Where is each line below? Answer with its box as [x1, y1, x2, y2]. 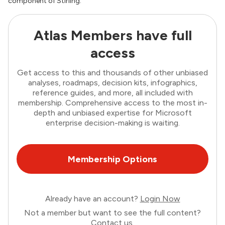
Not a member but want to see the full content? [24, 208, 201, 218]
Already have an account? [45, 194, 140, 204]
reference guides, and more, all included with [32, 87, 193, 97]
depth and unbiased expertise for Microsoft [33, 107, 192, 118]
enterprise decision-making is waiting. [45, 118, 180, 128]
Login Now [140, 194, 180, 204]
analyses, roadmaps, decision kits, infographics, [28, 77, 197, 87]
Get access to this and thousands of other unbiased [17, 67, 208, 77]
